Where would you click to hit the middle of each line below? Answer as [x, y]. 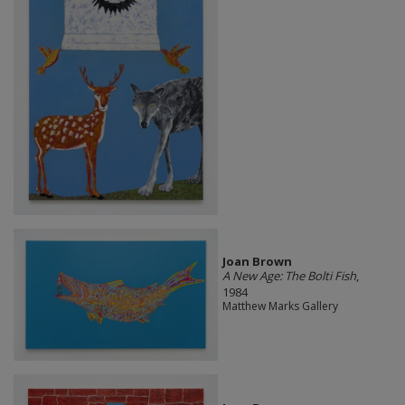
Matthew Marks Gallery [280, 306]
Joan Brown [257, 261]
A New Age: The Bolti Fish [289, 276]
